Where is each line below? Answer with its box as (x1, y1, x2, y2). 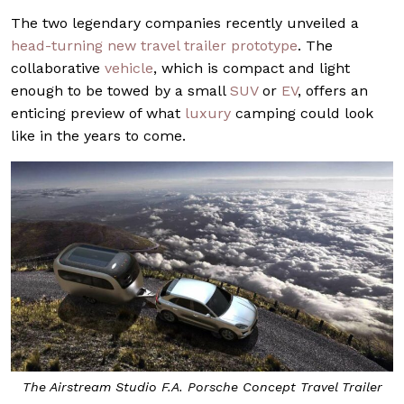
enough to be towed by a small (11, 81, 230, 99)
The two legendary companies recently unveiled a (11, 14, 359, 32)
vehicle (105, 59, 153, 77)
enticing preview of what (11, 104, 185, 122)
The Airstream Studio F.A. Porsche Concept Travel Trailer (22, 379, 382, 394)
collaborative (11, 59, 105, 77)
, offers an (298, 81, 368, 99)
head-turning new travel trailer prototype (11, 36, 298, 54)
